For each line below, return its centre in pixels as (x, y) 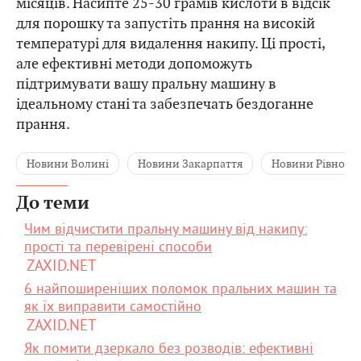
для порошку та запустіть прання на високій (166, 23)
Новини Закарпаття (190, 164)
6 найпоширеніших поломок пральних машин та (180, 288)
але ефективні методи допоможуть (134, 64)
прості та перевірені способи (118, 247)
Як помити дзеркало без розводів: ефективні (169, 348)
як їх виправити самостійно (113, 306)
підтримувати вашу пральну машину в (146, 84)
